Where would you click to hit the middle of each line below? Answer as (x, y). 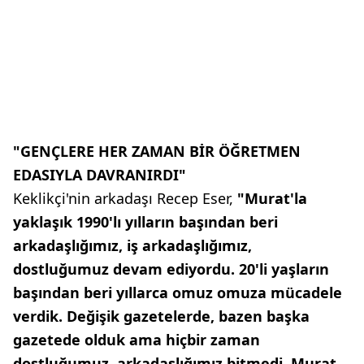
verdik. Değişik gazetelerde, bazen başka (161, 316)
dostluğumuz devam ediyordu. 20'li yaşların (171, 269)
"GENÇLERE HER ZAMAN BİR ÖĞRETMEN (157, 151)
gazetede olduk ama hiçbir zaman (136, 340)
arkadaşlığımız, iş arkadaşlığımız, (132, 245)
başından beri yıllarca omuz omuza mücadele (178, 292)
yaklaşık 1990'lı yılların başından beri (145, 222)
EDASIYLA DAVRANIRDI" (100, 175)
